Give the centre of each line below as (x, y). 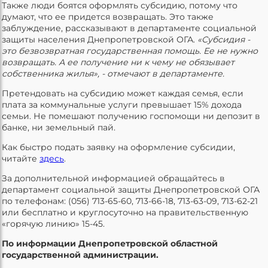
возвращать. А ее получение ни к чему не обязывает (118, 62)
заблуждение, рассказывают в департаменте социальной (129, 28)
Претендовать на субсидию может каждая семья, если (123, 93)
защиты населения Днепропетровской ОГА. (100, 39)
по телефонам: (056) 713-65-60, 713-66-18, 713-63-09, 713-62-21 (130, 201)
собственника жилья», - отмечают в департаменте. (113, 73)
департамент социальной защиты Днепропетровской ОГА (131, 189)
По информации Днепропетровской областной (110, 243)
